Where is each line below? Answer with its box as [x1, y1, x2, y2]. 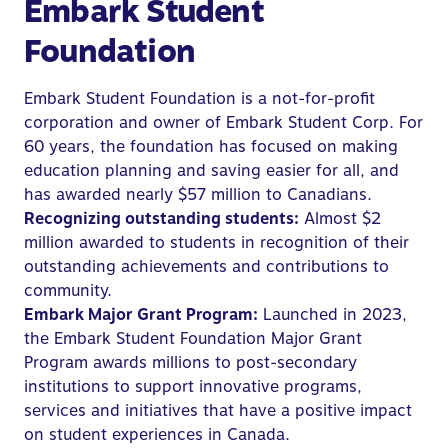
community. [24, 280, 112, 300]
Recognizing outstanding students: [24, 208, 299, 228]
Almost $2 [299, 208, 381, 228]
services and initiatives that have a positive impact [24, 400, 412, 420]
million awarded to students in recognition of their [24, 232, 409, 252]
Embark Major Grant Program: [24, 304, 258, 324]
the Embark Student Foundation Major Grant [24, 328, 362, 348]
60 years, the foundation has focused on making [24, 136, 398, 156]
